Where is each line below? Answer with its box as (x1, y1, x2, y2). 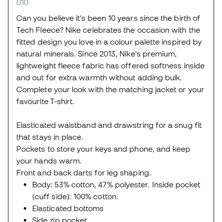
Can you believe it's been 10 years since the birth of (16, 13, 201, 23)
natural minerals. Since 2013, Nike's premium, (16, 49, 177, 58)
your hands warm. (16, 156, 82, 166)
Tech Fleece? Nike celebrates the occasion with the (16, 25, 200, 35)
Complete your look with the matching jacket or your (16, 85, 204, 94)
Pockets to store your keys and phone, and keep (16, 144, 191, 154)
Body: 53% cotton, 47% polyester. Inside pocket (32, 180, 201, 189)
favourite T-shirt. (16, 97, 75, 106)
